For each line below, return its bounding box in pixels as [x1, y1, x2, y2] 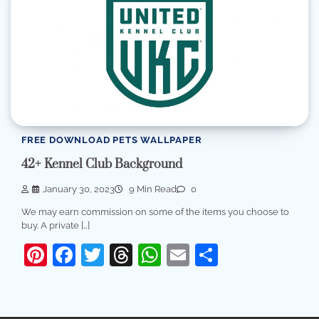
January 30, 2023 [43, 183, 115, 194]
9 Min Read [127, 183, 177, 194]
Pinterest [47, 241, 140, 268]
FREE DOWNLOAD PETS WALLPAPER [21, 134, 202, 145]
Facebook [75, 241, 179, 268]
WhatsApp [161, 241, 273, 268]
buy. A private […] [21, 219, 90, 231]
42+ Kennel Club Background [21, 157, 182, 173]
